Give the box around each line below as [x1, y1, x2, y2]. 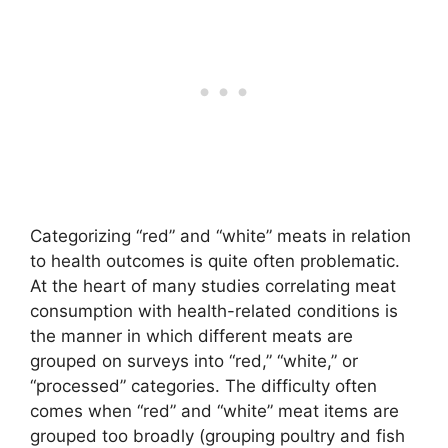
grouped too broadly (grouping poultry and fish [30, 425, 405, 446]
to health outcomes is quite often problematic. [30, 250, 400, 271]
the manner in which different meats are [30, 325, 353, 346]
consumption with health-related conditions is [30, 300, 398, 321]
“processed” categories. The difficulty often [30, 375, 377, 396]
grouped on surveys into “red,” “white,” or [30, 350, 358, 371]
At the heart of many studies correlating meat [30, 275, 396, 296]
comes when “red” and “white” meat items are [30, 400, 399, 421]
